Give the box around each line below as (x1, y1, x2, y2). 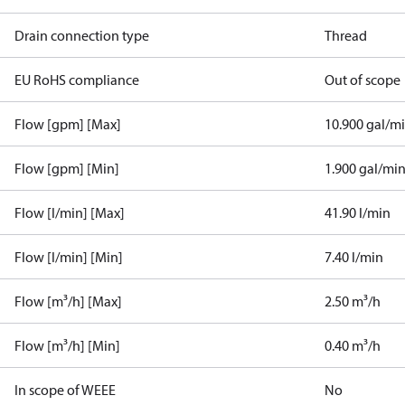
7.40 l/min (325, 248, 384, 266)
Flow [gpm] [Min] (14, 159, 119, 177)
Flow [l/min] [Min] (14, 248, 123, 266)
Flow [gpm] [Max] (14, 115, 121, 133)
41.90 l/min (325, 203, 391, 221)
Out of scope (325, 71, 401, 89)
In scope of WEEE (14, 381, 116, 399)
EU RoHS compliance (14, 71, 139, 89)
